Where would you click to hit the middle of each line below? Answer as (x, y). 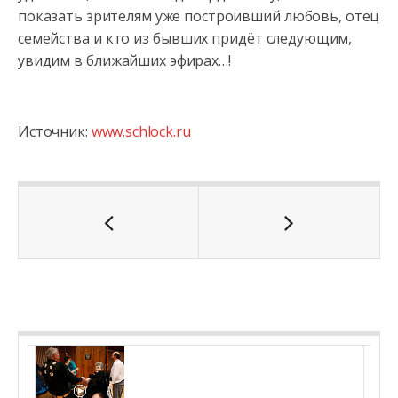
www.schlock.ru (141, 131)
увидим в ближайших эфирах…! (124, 60)
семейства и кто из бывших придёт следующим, (185, 38)
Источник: (55, 131)
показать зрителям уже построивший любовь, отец (199, 16)
